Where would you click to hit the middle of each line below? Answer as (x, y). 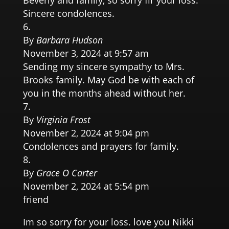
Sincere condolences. (68, 14)
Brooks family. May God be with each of (108, 80)
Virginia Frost (63, 120)
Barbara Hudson (69, 40)
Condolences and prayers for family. (101, 146)
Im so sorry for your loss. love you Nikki (108, 222)
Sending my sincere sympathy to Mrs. (104, 67)
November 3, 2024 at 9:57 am (86, 53)
